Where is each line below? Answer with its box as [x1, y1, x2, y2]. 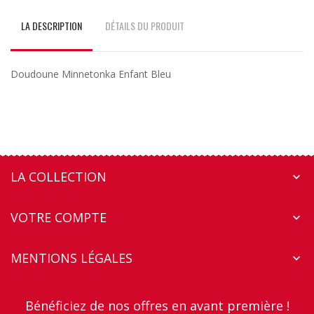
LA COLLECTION [11, 168, 107, 186]
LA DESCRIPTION [21, 18, 82, 34]
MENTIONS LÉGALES [11, 250, 132, 267]
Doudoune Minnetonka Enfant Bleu [11, 67, 171, 81]
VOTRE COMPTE [11, 209, 107, 226]
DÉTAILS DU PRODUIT [105, 18, 185, 34]
